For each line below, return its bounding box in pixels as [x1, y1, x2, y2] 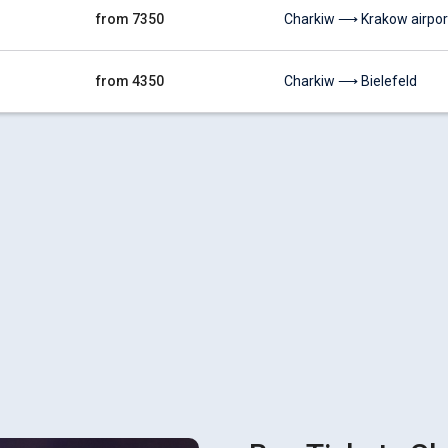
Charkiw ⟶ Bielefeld [284, 73, 417, 89]
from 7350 [96, 11, 164, 27]
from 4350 [96, 73, 164, 89]
